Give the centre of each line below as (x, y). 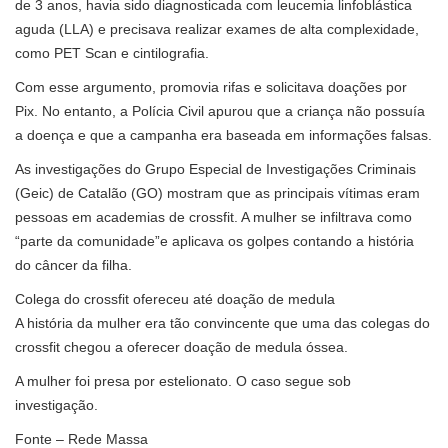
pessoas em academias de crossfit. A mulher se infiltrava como (213, 216)
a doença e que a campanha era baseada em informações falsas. (223, 134)
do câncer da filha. (73, 264)
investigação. (56, 404)
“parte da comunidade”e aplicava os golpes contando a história (214, 240)
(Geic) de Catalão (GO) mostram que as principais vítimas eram (217, 192)
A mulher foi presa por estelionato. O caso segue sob (183, 380)
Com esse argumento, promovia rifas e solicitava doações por (211, 86)
